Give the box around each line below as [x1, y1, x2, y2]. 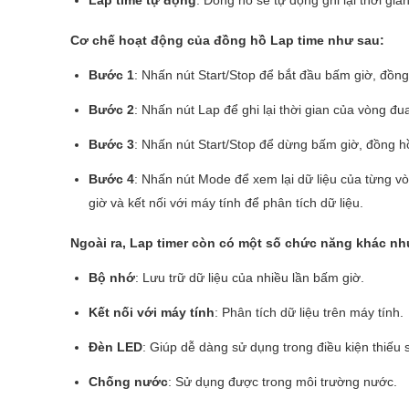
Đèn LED [89, 339, 142, 354]
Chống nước [89, 373, 168, 389]
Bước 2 [89, 101, 134, 117]
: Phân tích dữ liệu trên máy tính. [215, 304, 404, 320]
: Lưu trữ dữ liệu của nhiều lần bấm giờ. [135, 269, 364, 285]
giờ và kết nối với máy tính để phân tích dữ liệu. [89, 194, 363, 210]
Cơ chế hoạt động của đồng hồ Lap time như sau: [70, 32, 384, 47]
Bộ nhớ [89, 269, 135, 285]
